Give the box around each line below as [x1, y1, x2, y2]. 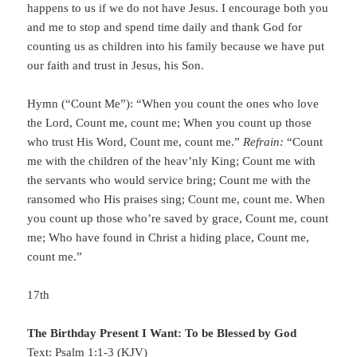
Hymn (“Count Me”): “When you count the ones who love [27, 97, 320, 111]
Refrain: [243, 135, 284, 149]
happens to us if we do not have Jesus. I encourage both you [27, 2, 329, 15]
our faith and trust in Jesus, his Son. [27, 59, 205, 73]
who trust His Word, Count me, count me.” [27, 135, 244, 149]
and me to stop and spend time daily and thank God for [27, 21, 303, 34]
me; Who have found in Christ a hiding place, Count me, [27, 231, 310, 245]
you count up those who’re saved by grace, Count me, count [27, 212, 329, 226]
